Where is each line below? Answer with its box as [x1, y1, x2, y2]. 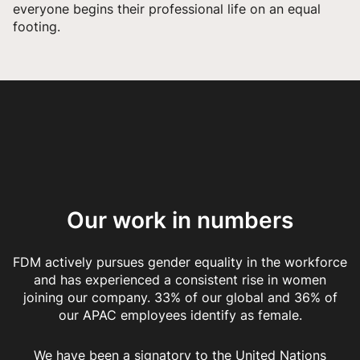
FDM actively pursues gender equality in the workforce [13, 252, 347, 271]
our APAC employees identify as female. [58, 305, 302, 324]
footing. [13, 18, 60, 36]
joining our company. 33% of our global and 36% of [22, 288, 337, 306]
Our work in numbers [67, 203, 293, 236]
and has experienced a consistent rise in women [34, 270, 326, 288]
